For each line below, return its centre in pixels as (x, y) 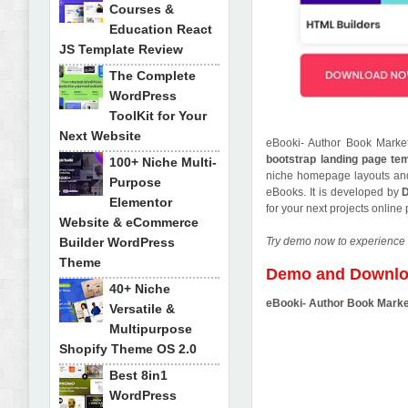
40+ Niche (140, 289)
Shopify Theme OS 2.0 (128, 349)
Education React (161, 29)
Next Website (100, 136)
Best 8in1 (138, 375)
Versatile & (142, 309)
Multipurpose (151, 329)
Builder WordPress (117, 242)
